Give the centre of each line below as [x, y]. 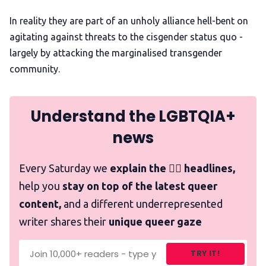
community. [36, 69]
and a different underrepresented [142, 204]
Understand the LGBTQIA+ [133, 117]
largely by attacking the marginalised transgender [116, 53]
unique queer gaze [155, 222]
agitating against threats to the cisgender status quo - [126, 37]
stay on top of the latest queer [140, 186]
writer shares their [64, 222]
